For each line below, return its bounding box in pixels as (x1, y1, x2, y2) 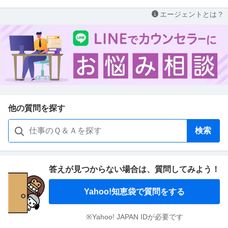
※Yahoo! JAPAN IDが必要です (85, 212, 183, 221)
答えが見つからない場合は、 (49, 164, 155, 174)
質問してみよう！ (155, 164, 220, 174)
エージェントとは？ (160, 10, 224, 18)
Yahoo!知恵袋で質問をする (84, 187, 185, 196)
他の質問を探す (8, 103, 65, 112)
